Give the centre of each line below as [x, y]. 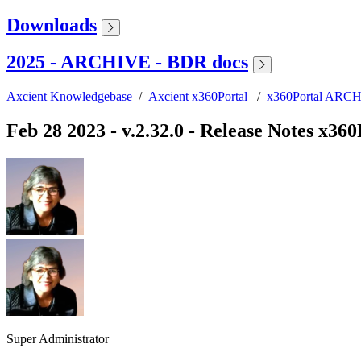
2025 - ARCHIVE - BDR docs [127, 62]
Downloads [52, 25]
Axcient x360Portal [199, 97]
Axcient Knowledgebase [69, 97]
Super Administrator [58, 339]
